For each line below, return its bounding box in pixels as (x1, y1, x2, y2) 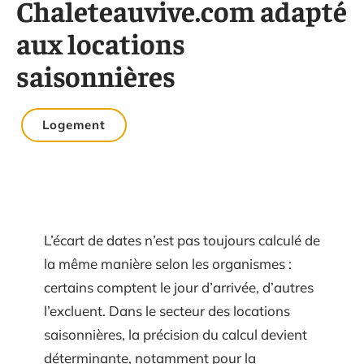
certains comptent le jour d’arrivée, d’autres (44, 279, 314, 296)
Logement (42, 117, 106, 132)
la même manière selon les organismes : (44, 255, 292, 272)
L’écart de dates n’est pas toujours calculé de (44, 232, 320, 249)
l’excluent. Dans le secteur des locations (44, 302, 290, 319)
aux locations (16, 24, 185, 61)
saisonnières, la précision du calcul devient (44, 326, 307, 343)
